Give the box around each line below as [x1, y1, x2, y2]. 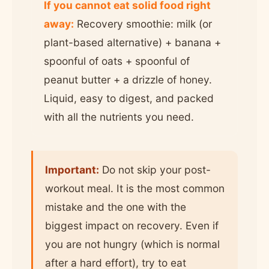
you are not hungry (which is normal [45, 237, 220, 250]
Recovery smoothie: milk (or [74, 17, 212, 30]
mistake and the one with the [45, 200, 186, 213]
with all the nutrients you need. [44, 110, 194, 123]
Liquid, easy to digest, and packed [44, 91, 214, 104]
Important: [45, 163, 99, 176]
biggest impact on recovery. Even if [45, 219, 219, 232]
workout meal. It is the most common [45, 181, 225, 195]
